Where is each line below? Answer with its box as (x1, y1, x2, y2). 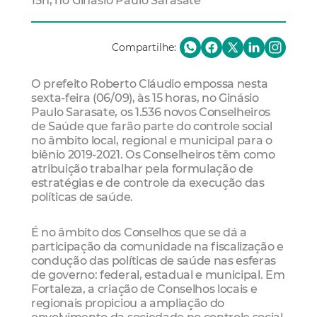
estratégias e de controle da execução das (31, 175, 265, 190)
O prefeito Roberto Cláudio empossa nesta (31, 76, 269, 91)
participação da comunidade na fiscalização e (31, 238, 284, 253)
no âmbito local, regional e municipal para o (31, 133, 272, 148)
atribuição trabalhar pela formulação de (31, 161, 253, 176)
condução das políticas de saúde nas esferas (31, 253, 277, 267)
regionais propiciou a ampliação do (31, 295, 225, 310)
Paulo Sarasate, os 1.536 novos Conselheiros (31, 105, 271, 120)
